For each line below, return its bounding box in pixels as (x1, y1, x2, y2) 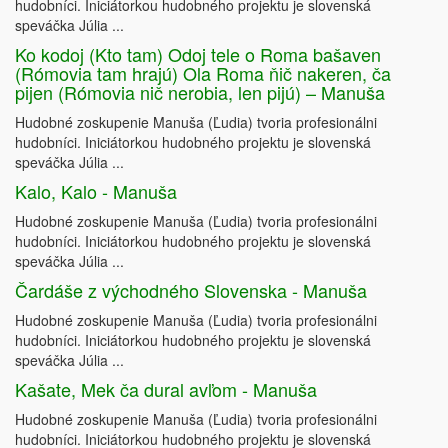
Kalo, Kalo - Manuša (15, 178, 177, 205)
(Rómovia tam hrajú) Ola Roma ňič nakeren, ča (15, 60, 391, 87)
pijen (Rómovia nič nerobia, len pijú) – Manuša (15, 79, 385, 106)
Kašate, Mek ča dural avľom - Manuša (15, 376, 317, 403)
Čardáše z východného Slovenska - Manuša (15, 277, 367, 304)
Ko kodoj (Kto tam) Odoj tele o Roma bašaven (15, 41, 381, 68)
